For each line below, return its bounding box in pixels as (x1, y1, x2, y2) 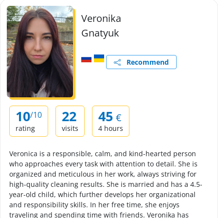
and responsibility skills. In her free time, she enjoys (9, 200, 180, 209)
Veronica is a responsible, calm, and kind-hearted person (9, 149, 196, 158)
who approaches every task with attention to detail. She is (9, 159, 198, 168)
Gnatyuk (81, 26, 119, 39)
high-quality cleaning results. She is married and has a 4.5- (9, 180, 202, 189)
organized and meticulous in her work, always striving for (9, 169, 197, 179)
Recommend (120, 57, 169, 67)
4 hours (98, 124, 123, 133)
